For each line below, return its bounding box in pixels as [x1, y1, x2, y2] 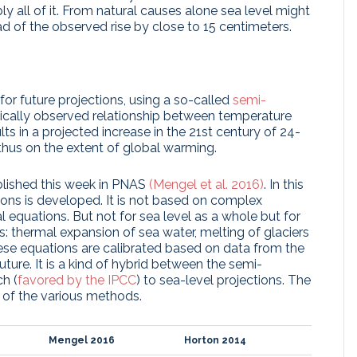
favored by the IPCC [18, 272, 136, 288]
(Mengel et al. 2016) [149, 176, 264, 192]
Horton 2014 [184, 334, 246, 346]
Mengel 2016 [49, 334, 115, 346]
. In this [264, 176, 304, 192]
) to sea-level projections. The [136, 272, 311, 288]
